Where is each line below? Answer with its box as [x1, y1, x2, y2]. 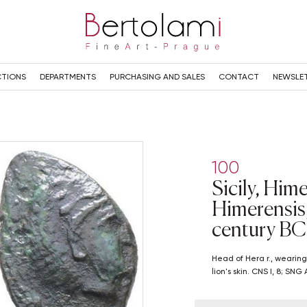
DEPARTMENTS [39, 72, 96, 82]
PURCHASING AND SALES [109, 72, 205, 82]
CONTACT [218, 72, 259, 82]
